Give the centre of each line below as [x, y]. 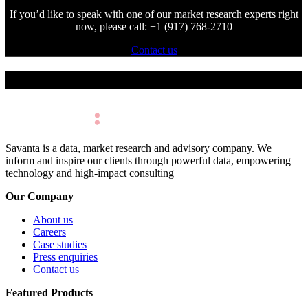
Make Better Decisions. [87, 80]
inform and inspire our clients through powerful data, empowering [148, 160]
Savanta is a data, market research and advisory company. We [139, 148]
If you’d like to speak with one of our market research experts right [154, 14]
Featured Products [49, 292]
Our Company [40, 196]
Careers [49, 232]
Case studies [60, 244]
